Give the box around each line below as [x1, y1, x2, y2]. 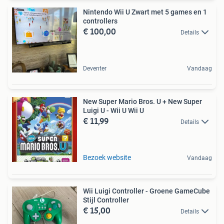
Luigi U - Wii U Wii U [83, 106, 144, 114]
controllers [83, 16, 117, 25]
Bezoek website [83, 153, 131, 161]
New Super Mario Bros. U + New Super [83, 97, 202, 105]
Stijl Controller [83, 195, 129, 204]
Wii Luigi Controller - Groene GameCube [83, 186, 210, 195]
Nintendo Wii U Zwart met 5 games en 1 [83, 7, 207, 16]
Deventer [83, 64, 106, 72]
